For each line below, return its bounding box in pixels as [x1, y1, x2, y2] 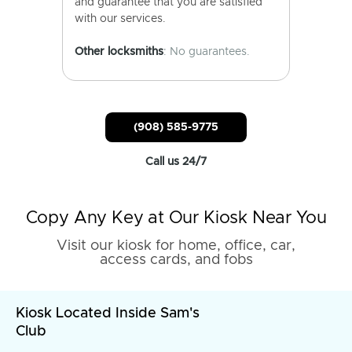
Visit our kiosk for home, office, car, [57, 239, 295, 253]
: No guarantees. [163, 46, 250, 57]
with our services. [75, 13, 166, 24]
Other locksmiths [75, 46, 163, 57]
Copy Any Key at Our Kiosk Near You [25, 210, 327, 227]
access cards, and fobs [99, 253, 253, 267]
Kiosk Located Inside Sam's [16, 306, 200, 321]
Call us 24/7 [145, 156, 207, 167]
